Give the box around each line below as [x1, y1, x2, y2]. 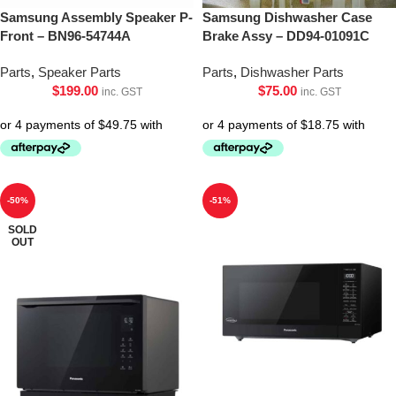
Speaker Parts [38, 65, 121, 80]
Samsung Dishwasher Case [202, 10, 372, 25]
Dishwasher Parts [240, 65, 344, 80]
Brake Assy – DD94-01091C [202, 28, 369, 43]
